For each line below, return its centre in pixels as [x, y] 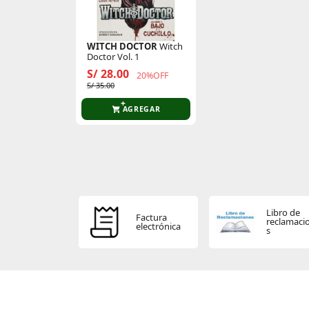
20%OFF [152, 76]
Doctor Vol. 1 [113, 57]
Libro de [283, 213]
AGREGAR [141, 109]
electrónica [159, 226]
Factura [152, 217]
